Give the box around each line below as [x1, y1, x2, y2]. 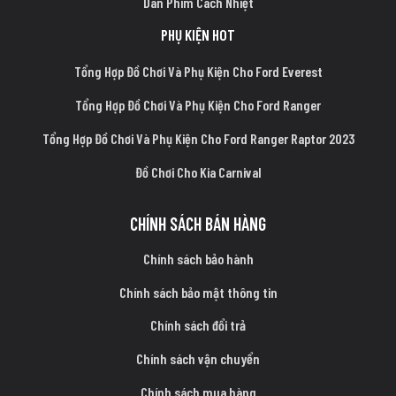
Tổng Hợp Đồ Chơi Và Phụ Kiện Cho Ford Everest [73, 63, 323, 80]
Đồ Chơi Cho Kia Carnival [134, 163, 262, 180]
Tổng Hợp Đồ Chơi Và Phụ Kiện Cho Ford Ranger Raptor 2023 [42, 130, 354, 148]
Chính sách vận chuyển [136, 350, 260, 368]
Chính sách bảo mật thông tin [118, 283, 278, 301]
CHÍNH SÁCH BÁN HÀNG [130, 212, 266, 234]
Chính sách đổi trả [150, 316, 246, 334]
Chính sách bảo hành [142, 249, 254, 267]
